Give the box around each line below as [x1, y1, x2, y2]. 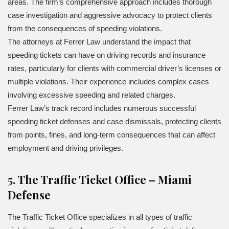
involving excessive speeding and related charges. [8, 90, 175, 99]
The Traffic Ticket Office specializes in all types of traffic [8, 213, 192, 222]
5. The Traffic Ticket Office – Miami [8, 171, 192, 187]
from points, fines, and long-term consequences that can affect [8, 130, 215, 139]
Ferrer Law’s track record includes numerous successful [8, 103, 196, 112]
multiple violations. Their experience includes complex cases [8, 77, 209, 86]
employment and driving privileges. [8, 143, 123, 152]
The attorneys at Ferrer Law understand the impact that [8, 37, 191, 46]
